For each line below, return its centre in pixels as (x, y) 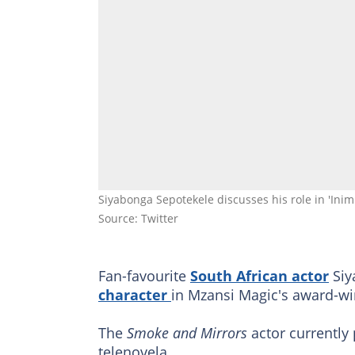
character (135, 294)
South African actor (260, 275)
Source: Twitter (138, 218)
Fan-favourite (144, 275)
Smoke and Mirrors (187, 332)
